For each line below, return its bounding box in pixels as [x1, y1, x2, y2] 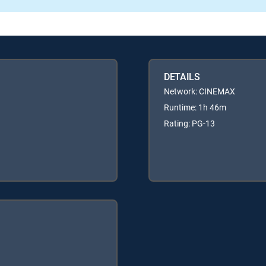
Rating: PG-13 [164, 118, 215, 129]
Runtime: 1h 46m [164, 102, 226, 113]
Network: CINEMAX [164, 85, 235, 97]
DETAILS [164, 70, 200, 84]
